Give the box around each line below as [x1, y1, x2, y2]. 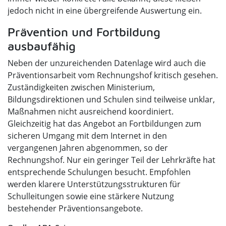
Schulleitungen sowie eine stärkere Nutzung [8, 191, 174, 202]
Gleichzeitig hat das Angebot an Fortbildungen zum [8, 118, 201, 130]
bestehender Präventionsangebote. [8, 203, 143, 214]
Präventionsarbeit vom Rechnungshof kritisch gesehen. [8, 70, 218, 81]
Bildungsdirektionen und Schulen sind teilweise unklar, [8, 94, 215, 105]
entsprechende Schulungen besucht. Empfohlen [8, 166, 191, 178]
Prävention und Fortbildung [8, 25, 160, 39]
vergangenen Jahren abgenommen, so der [8, 142, 168, 154]
